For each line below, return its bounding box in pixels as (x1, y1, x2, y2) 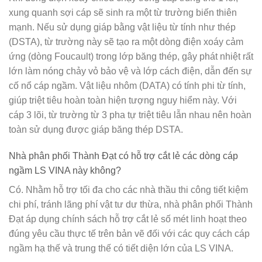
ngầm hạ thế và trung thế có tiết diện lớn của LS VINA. (9, 243, 233, 254)
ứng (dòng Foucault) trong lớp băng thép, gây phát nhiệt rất (9, 51, 253, 61)
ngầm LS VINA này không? (9, 166, 121, 176)
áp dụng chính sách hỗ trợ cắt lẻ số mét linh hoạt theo (23, 214, 247, 225)
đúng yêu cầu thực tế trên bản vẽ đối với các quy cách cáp (9, 229, 250, 239)
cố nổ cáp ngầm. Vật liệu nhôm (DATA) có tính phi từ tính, (9, 80, 246, 91)
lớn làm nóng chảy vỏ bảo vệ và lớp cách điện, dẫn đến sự (9, 65, 252, 76)
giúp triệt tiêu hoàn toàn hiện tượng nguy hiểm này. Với (9, 95, 237, 105)
